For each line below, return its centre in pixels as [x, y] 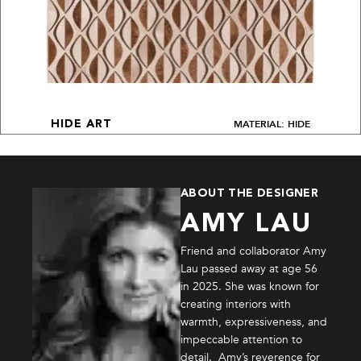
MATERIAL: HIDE [272, 124]
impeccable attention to [241, 339]
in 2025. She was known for [250, 286]
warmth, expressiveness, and [254, 322]
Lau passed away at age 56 [249, 268]
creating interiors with [236, 304]
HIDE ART [81, 124]
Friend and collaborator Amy [253, 251]
